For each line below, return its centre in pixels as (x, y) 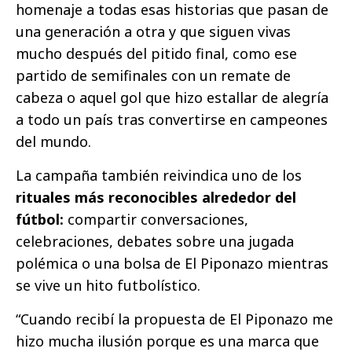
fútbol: (42, 219)
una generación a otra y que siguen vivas (153, 31)
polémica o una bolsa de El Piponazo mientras (172, 263)
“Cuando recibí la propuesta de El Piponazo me (174, 319)
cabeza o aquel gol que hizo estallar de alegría (172, 97)
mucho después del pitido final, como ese (156, 53)
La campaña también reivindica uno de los (159, 175)
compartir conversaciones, (158, 219)
